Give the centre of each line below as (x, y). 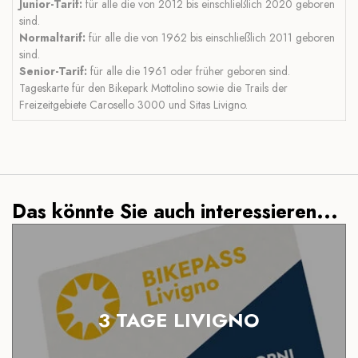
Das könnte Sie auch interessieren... (175, 211)
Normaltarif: (52, 37)
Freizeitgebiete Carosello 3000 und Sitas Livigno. (133, 104)
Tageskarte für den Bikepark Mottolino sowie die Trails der (153, 88)
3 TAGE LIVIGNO (179, 320)
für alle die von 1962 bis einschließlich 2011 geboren (210, 37)
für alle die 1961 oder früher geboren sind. (189, 71)
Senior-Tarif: (53, 71)
